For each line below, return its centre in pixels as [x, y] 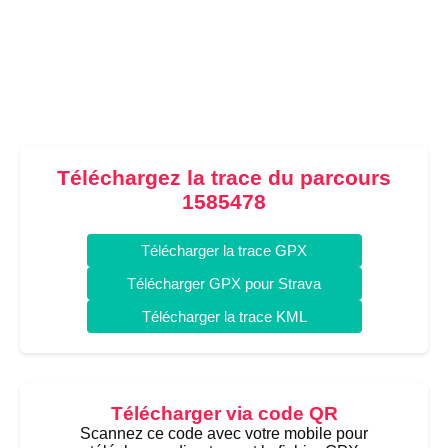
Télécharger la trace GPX [224, 250]
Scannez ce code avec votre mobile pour [224, 433]
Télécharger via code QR [224, 413]
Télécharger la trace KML [224, 316]
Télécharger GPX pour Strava [224, 283]
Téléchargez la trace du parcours [224, 177]
